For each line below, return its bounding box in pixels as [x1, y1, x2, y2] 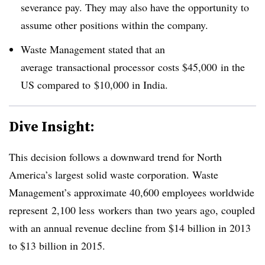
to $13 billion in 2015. [9, 238, 105, 253]
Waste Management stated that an [21, 41, 165, 56]
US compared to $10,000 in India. [21, 77, 168, 92]
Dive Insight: [9, 116, 95, 136]
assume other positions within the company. [21, 17, 208, 32]
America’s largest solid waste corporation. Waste [9, 167, 218, 182]
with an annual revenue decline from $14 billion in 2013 [9, 220, 251, 235]
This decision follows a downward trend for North [9, 149, 222, 164]
